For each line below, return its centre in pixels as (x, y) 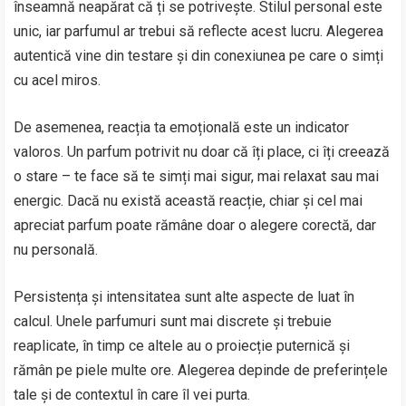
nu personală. (56, 250)
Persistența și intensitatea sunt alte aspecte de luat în (184, 297)
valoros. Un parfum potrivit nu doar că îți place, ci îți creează (202, 152)
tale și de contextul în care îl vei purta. (132, 395)
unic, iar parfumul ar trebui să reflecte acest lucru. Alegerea (199, 31)
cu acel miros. (58, 80)
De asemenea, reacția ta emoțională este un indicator (182, 127)
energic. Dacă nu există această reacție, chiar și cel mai (188, 201)
